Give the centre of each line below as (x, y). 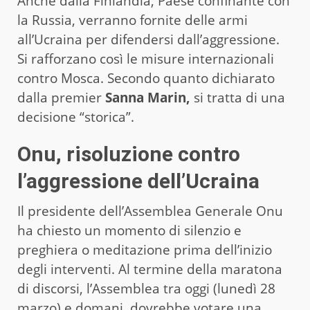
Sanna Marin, (148, 97)
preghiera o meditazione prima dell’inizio (145, 249)
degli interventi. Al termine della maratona (150, 269)
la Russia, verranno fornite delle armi (133, 20)
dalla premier (61, 97)
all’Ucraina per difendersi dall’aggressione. (148, 39)
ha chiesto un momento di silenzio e (129, 230)
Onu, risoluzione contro (129, 154)
